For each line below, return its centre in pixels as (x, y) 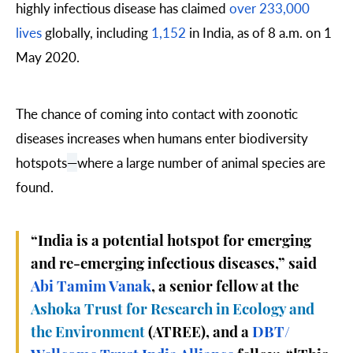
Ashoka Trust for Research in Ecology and (173, 310)
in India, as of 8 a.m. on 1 (259, 33)
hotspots (41, 162)
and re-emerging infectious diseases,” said (174, 265)
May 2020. (48, 57)
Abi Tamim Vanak (91, 288)
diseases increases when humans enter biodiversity (162, 137)
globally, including (97, 33)
